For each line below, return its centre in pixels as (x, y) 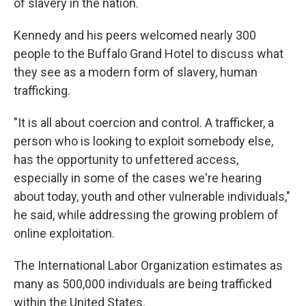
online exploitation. (64, 233)
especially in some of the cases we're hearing (138, 178)
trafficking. (42, 90)
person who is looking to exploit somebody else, (143, 141)
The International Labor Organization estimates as (148, 265)
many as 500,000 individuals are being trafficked (143, 283)
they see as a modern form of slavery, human (136, 72)
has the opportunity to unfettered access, (126, 159)
